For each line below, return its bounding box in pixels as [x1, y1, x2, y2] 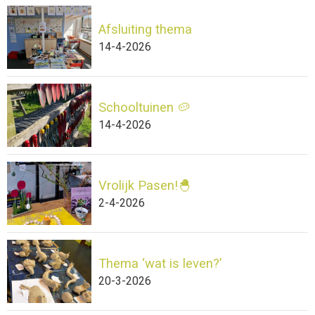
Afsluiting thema [98, 21, 192, 37]
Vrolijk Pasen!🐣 [98, 177, 191, 193]
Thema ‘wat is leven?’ [98, 255, 221, 271]
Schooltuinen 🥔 [98, 99, 190, 115]
